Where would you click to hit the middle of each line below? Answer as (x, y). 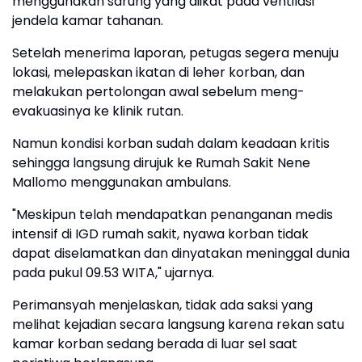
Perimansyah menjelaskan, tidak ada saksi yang (162, 305)
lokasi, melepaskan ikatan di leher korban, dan (158, 73)
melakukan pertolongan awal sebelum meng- (158, 92)
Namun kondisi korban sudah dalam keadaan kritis (171, 144)
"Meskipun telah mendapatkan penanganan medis (173, 215)
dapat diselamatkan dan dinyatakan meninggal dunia (181, 254)
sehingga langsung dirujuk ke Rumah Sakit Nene (161, 163)
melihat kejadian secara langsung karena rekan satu (178, 325)
